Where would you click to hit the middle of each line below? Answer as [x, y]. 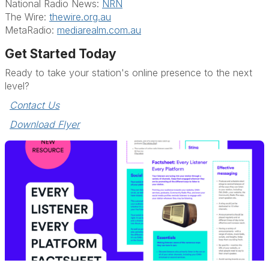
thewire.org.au [80, 17]
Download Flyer [45, 124]
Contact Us [35, 105]
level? [19, 86]
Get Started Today [62, 53]
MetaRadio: [31, 30]
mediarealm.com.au [99, 30]
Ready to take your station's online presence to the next [128, 72]
